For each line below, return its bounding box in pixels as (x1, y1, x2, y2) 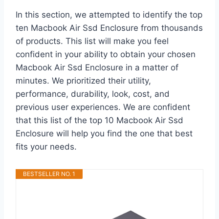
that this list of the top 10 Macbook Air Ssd (16, 115, 183, 125)
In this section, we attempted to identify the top (16, 9, 202, 20)
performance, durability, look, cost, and (16, 88, 170, 99)
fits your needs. (16, 141, 77, 152)
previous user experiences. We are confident (16, 102, 190, 112)
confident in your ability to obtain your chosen (16, 49, 196, 59)
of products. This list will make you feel (16, 36, 169, 46)
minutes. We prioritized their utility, (16, 75, 151, 86)
